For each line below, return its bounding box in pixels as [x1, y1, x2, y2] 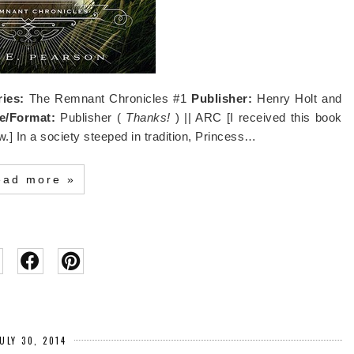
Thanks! [121, 110, 171, 124]
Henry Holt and [257, 91, 342, 105]
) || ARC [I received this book [170, 110, 342, 124]
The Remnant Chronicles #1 [28, 91, 187, 105]
